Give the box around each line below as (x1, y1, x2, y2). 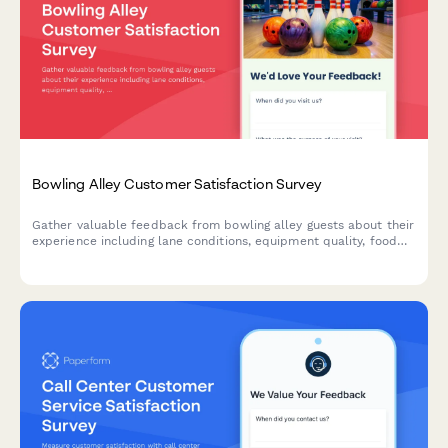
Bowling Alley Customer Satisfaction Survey (32, 175, 323, 193)
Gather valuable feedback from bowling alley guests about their (32, 218, 414, 233)
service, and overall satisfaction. (32, 250, 224, 265)
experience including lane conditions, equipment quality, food (32, 234, 397, 249)
